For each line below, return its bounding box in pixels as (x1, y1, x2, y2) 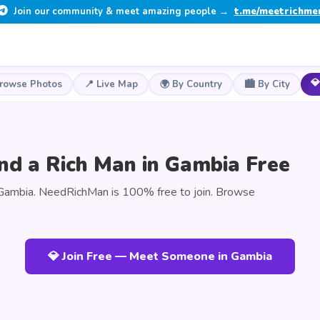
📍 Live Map (84, 77, 138, 91)
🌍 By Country (159, 77, 222, 91)
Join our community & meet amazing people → (10, 5, 231, 18)
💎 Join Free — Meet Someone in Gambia (48, 249, 272, 264)
